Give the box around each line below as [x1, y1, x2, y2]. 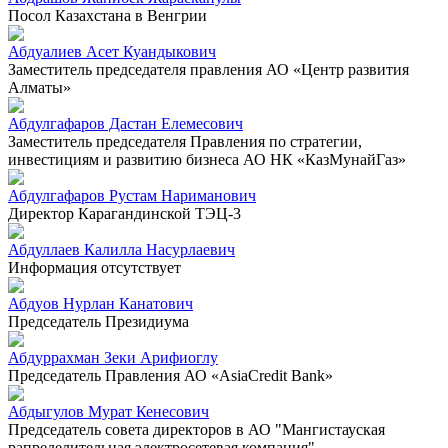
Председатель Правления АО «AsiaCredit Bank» [8, 366, 333, 384]
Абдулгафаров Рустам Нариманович [8, 186, 256, 204]
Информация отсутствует [8, 258, 181, 276]
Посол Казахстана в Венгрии [8, 6, 207, 24]
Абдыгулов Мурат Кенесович [8, 402, 209, 420]
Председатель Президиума [8, 312, 189, 330]
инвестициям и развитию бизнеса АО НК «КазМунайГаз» [8, 150, 406, 168]
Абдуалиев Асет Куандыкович [8, 42, 216, 60]
